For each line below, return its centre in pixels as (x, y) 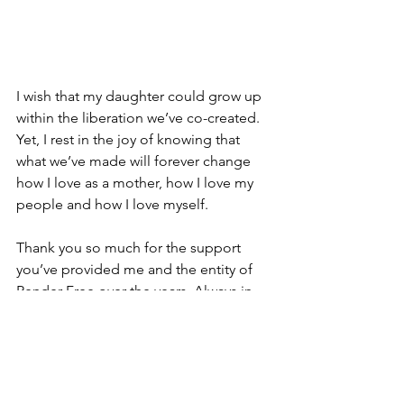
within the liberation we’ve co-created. (140, 117)
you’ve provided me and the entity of (136, 269)
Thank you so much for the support (130, 247)
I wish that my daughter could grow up (141, 96)
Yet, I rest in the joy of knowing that (130, 139)
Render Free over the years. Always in (136, 290)
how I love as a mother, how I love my (137, 182)
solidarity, (47, 312)
